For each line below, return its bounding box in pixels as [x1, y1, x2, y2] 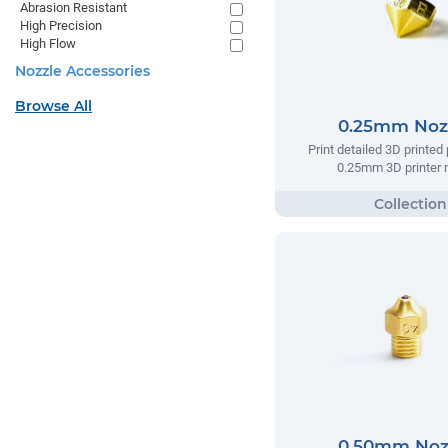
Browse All [15, 97, 92, 115]
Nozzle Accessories [15, 62, 150, 80]
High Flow [20, 36, 76, 51]
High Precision [20, 18, 102, 33]
